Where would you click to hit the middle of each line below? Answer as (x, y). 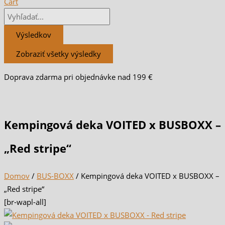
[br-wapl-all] (25, 202)
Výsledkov (34, 34)
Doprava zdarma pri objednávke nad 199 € (78, 77)
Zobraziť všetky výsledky (59, 53)
